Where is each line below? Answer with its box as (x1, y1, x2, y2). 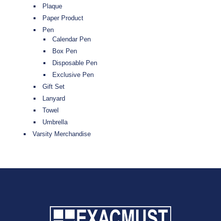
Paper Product (42, 14, 83, 22)
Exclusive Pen (52, 71, 94, 79)
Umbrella (42, 118, 68, 126)
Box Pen (52, 47, 77, 55)
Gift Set (42, 83, 65, 91)
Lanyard (42, 95, 65, 103)
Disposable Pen (52, 59, 97, 67)
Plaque (42, 2, 62, 10)
